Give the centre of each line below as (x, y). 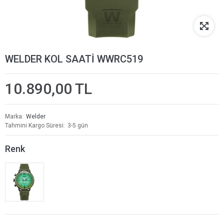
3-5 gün (78, 125)
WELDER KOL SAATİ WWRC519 (74, 59)
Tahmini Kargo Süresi (34, 125)
